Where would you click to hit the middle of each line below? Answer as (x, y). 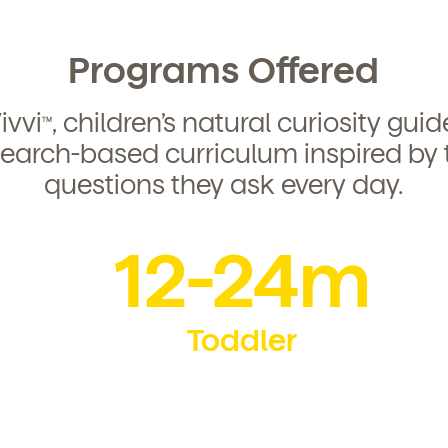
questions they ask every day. (224, 183)
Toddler (242, 338)
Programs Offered (224, 68)
